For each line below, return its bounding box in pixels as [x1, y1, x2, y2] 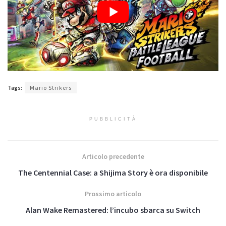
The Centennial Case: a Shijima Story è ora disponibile [18, 167, 208, 178]
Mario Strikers [30, 83, 72, 91]
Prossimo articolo [85, 189, 141, 198]
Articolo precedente [82, 151, 144, 161]
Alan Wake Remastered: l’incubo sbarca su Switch [26, 204, 200, 215]
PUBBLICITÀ [89, 116, 137, 122]
